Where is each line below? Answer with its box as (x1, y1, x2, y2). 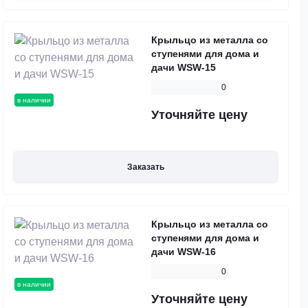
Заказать (127, 162, 164, 172)
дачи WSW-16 (151, 245, 216, 257)
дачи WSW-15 (151, 62, 216, 74)
